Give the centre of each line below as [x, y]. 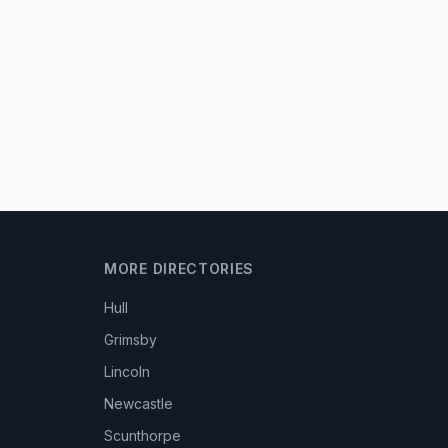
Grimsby [130, 339]
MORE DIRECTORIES [179, 268]
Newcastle [138, 403]
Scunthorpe [142, 435]
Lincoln [127, 371]
